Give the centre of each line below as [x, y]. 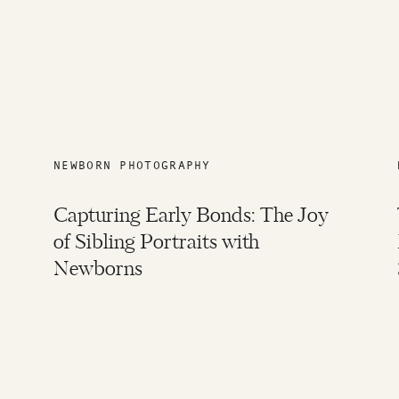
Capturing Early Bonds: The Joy [191, 216]
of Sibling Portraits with [156, 243]
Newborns [98, 270]
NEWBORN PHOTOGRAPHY [132, 165]
